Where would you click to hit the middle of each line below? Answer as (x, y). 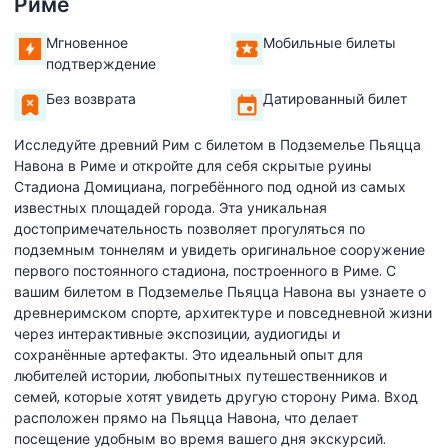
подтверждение (101, 64)
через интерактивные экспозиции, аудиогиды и (177, 334)
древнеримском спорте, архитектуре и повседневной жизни (223, 313)
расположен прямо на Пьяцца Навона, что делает (186, 418)
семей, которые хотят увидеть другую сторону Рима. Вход (216, 397)
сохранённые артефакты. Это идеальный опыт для (188, 355)
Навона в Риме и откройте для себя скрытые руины (193, 166)
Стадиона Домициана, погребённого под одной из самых (210, 187)
